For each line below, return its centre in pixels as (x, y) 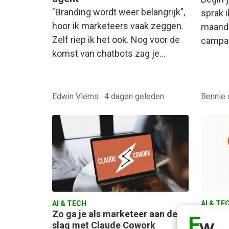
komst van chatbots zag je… (109, 54)
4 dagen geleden (134, 96)
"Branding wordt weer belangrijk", (119, 12)
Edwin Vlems (76, 96)
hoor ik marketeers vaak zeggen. (118, 26)
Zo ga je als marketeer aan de (115, 214)
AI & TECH (69, 203)
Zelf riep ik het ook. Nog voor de (116, 40)
